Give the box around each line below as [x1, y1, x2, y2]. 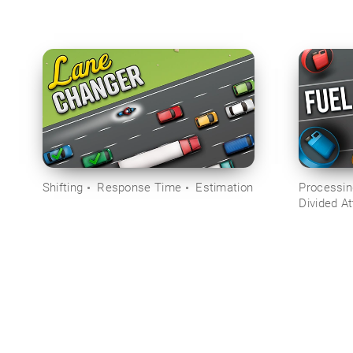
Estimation [195, 180, 254, 195]
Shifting [42, 180, 84, 195]
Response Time [97, 180, 182, 195]
